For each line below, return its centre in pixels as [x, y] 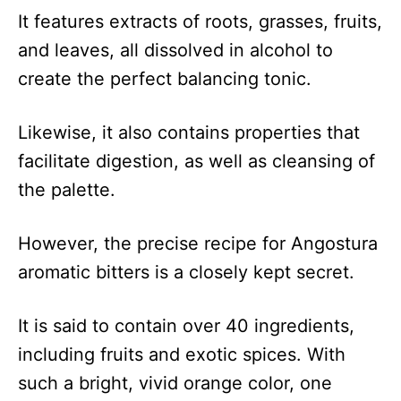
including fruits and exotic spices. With [182, 354]
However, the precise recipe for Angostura [198, 243]
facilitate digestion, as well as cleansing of [196, 161]
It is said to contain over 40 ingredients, [186, 326]
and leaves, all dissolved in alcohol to [175, 50]
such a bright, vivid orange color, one [175, 383]
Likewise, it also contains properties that [189, 132]
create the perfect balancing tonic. [165, 79]
